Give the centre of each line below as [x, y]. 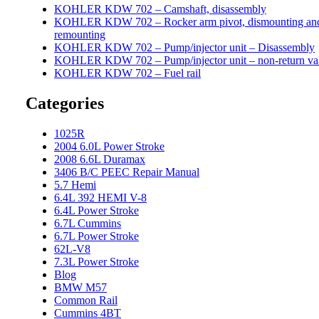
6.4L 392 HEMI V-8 [100, 198]
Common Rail [86, 300]
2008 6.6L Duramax [100, 159]
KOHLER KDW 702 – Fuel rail [127, 73]
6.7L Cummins [88, 224]
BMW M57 [80, 288]
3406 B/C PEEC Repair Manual [127, 172]
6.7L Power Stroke [96, 236]
